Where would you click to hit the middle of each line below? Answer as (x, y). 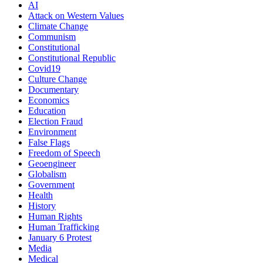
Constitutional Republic (72, 58)
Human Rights (55, 216)
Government (51, 184)
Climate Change (58, 26)
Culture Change (58, 79)
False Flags (49, 142)
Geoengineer (52, 163)
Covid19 (44, 68)
